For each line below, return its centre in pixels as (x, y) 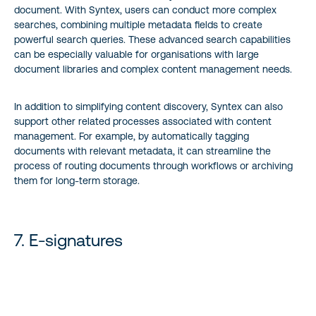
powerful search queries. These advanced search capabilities (152, 39)
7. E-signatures (68, 240)
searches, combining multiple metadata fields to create (138, 24)
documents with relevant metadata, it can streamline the (142, 151)
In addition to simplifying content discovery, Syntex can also (148, 106)
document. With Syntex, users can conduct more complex (145, 10)
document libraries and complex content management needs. (153, 69)
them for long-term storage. (77, 180)
